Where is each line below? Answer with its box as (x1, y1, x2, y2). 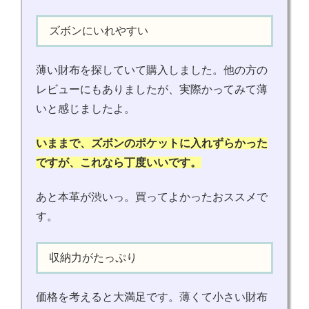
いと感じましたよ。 (36, 102, 135, 114)
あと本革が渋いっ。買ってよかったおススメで (36, 191, 268, 203)
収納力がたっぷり (49, 251, 137, 263)
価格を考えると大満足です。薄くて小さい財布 (36, 290, 268, 303)
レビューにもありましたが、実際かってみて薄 (36, 83, 268, 95)
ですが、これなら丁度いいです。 (36, 157, 201, 169)
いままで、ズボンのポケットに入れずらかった (36, 137, 268, 150)
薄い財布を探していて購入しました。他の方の (36, 63, 268, 76)
